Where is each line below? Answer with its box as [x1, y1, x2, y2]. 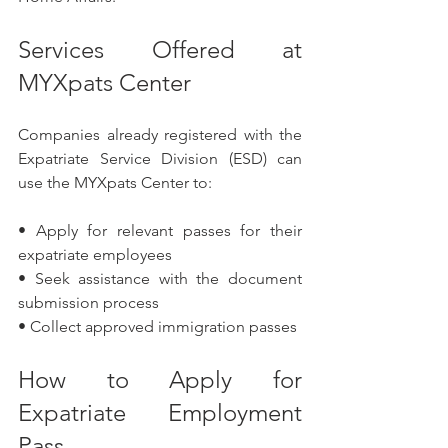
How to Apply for [18, 365, 302, 395]
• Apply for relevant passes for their [18, 221, 302, 241]
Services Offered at [18, 35, 302, 65]
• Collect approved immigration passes [18, 317, 297, 337]
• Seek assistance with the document [18, 269, 302, 289]
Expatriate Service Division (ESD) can [18, 149, 302, 169]
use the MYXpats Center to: [18, 173, 212, 193]
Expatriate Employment [18, 398, 302, 428]
